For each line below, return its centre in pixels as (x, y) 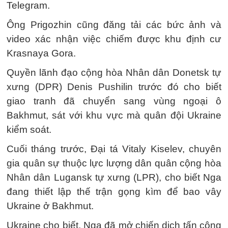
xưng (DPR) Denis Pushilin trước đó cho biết (114, 87)
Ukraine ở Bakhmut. (50, 206)
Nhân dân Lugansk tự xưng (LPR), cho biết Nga (114, 177)
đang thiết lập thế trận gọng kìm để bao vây (114, 192)
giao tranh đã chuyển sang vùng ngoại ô (114, 101)
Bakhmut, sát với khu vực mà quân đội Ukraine (114, 115)
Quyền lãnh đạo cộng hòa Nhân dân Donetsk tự (114, 73)
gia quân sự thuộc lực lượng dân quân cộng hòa (114, 163)
